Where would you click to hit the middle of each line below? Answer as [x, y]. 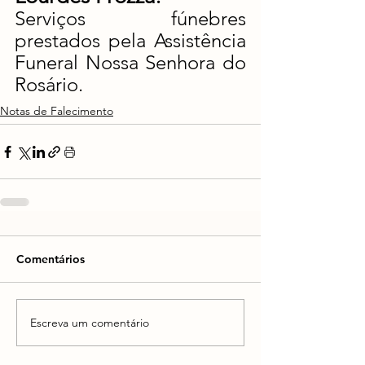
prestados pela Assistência [130, 41]
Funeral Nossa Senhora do [130, 63]
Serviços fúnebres [130, 19]
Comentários [51, 259]
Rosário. [49, 85]
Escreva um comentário [90, 322]
